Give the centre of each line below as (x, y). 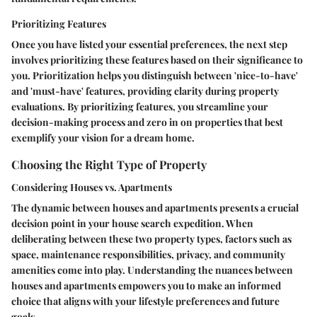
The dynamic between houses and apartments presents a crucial (155, 207)
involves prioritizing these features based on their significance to (157, 60)
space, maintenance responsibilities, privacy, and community (148, 254)
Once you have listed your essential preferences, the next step (149, 45)
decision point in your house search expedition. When (132, 223)
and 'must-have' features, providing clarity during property (145, 91)
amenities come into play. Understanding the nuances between (152, 270)
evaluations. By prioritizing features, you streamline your (140, 107)
